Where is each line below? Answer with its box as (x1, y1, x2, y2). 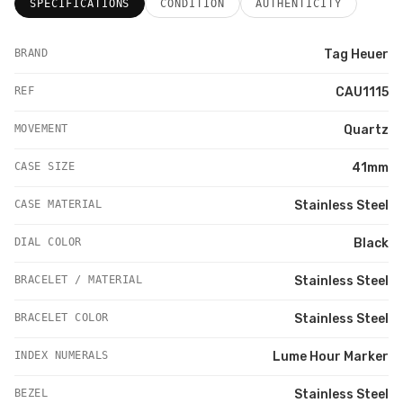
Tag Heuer (324, 46, 389, 62)
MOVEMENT (14, 121, 68, 135)
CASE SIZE (14, 159, 76, 173)
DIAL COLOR (14, 235, 82, 248)
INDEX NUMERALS (14, 348, 109, 362)
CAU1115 (336, 84, 389, 100)
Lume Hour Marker (273, 348, 389, 364)
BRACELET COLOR (14, 310, 109, 324)
